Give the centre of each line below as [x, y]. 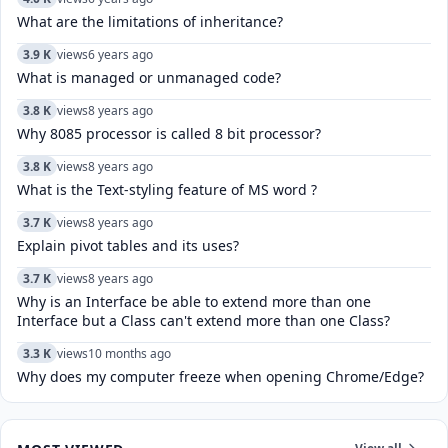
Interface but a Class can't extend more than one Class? [203, 320]
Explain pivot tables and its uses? [128, 245]
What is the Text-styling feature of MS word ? [167, 189]
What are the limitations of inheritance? [150, 21]
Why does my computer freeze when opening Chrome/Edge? [220, 376]
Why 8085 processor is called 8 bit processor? [169, 133]
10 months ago [129, 353]
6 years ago [120, 54]
